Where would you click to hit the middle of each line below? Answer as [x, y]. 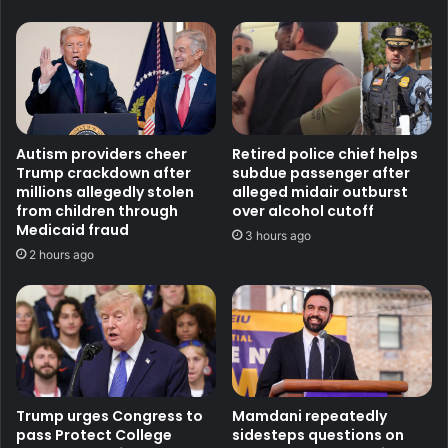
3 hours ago [278, 235]
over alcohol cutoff [303, 210]
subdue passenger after [321, 172]
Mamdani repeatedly [309, 416]
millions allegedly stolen [105, 191]
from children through [97, 210]
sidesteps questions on [318, 435]
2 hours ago [61, 254]
